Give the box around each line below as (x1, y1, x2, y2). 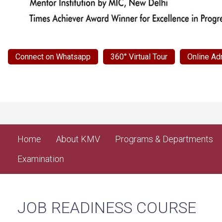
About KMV (56, 134, 100, 145)
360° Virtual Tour (111, 52, 167, 62)
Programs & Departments (115, 134, 213, 145)
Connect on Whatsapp (15, 52, 91, 62)
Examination (17, 154, 64, 165)
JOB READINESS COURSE (17, 198, 196, 218)
